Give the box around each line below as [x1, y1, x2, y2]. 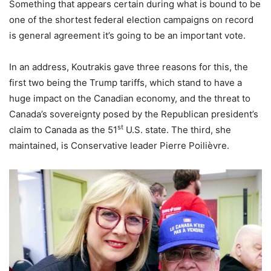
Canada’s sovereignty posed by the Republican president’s [9, 108, 258, 120]
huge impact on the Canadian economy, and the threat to [9, 92, 250, 104]
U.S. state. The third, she [123, 123, 231, 135]
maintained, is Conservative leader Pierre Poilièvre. [9, 139, 229, 151]
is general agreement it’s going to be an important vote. [9, 29, 246, 41]
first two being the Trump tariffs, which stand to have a [9, 76, 242, 88]
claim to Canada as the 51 [9, 123, 117, 135]
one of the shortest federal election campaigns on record [9, 13, 253, 25]
